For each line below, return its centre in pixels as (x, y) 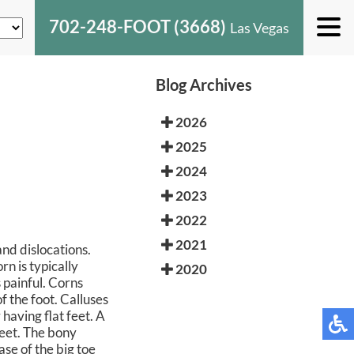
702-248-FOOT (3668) (137, 26)
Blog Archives (204, 85)
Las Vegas (260, 28)
